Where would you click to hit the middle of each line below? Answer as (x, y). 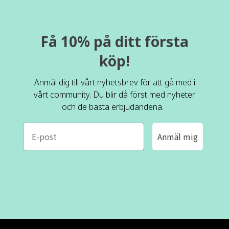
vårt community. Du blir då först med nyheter (114, 94)
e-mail (35, 128)
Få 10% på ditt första (114, 41)
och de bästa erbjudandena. (114, 107)
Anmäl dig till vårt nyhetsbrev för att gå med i (114, 82)
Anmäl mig (178, 136)
